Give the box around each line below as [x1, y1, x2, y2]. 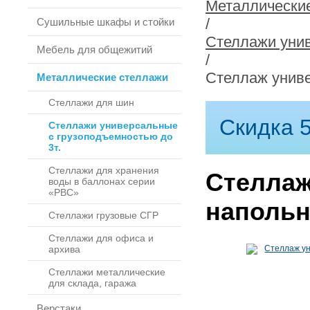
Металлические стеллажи [37, 71, 168, 83]
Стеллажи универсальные [48, 120, 178, 131]
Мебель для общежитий [37, 44, 152, 55]
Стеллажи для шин [48, 97, 134, 108]
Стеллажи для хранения [48, 165, 159, 176]
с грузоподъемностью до [48, 131, 173, 142]
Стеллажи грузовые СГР [48, 210, 158, 221]
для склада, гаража [48, 277, 136, 289]
